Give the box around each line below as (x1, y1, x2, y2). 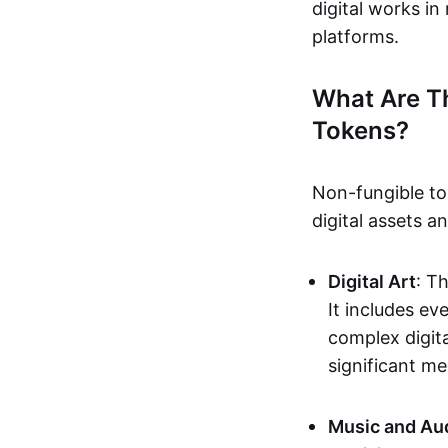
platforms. (312, 26, 399, 47)
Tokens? (312, 116, 409, 145)
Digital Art (328, 271, 416, 292)
